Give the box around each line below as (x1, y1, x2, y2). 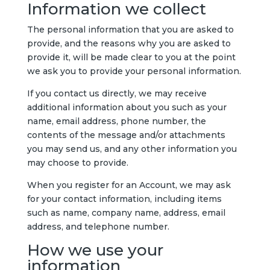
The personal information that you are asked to (27, 24, 234, 35)
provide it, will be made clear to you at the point (27, 52, 236, 63)
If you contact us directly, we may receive (27, 88, 207, 99)
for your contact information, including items (27, 193, 222, 204)
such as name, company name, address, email (27, 207, 225, 218)
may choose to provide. (27, 157, 128, 168)
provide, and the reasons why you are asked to (27, 38, 231, 49)
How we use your (27, 240, 163, 260)
